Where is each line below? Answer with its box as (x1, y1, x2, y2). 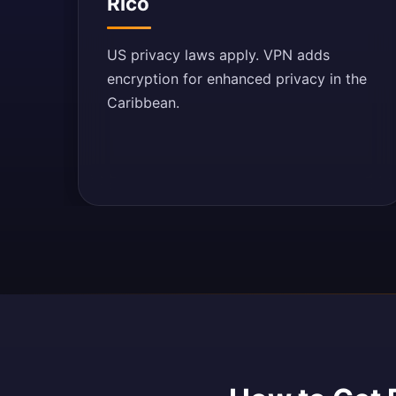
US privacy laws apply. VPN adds (107, 46, 330, 64)
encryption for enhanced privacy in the (107, 70, 367, 88)
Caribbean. (107, 94, 179, 111)
